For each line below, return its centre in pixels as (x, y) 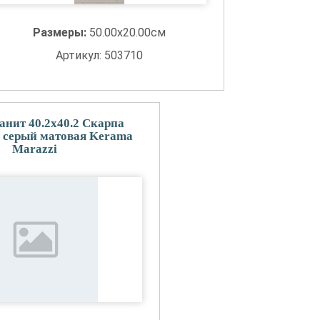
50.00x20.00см (128, 32)
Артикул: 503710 (100, 55)
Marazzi (35, 149)
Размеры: (61, 32)
